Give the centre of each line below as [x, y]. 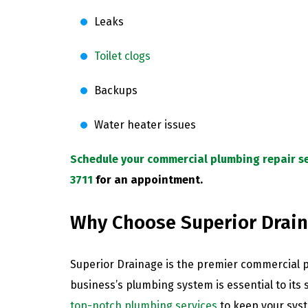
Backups [116, 90]
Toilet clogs [122, 56]
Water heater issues [145, 124]
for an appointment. [148, 179]
